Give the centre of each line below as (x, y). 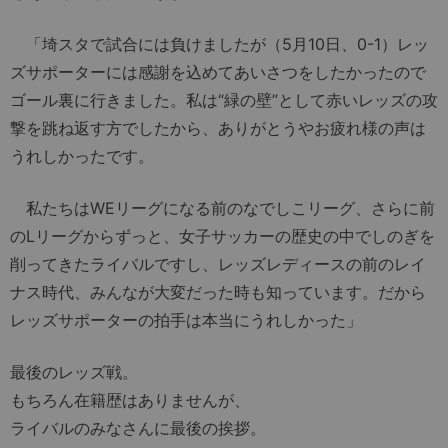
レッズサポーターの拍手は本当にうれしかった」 (186, 319)
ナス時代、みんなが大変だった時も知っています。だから (218, 291)
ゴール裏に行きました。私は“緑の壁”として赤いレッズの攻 (224, 99)
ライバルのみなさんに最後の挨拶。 (138, 427)
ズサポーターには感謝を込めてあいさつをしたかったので (218, 71)
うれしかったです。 (82, 155)
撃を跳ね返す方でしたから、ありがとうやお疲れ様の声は (218, 127)
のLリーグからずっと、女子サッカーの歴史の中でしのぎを (222, 235)
